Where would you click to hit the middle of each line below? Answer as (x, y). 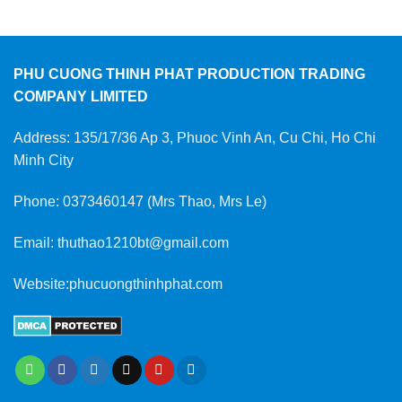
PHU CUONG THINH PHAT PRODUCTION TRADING (189, 74)
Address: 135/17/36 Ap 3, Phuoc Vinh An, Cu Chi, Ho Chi (195, 138)
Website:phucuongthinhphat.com (118, 284)
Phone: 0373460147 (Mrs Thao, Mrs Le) (140, 202)
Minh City (44, 161)
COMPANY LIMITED (81, 97)
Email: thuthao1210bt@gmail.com (121, 242)
